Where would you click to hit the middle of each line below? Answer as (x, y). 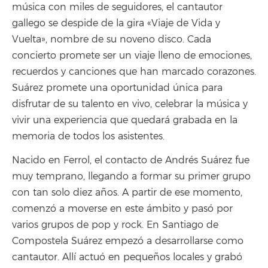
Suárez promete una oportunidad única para (117, 88)
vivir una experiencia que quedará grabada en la (125, 120)
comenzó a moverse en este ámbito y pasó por (122, 209)
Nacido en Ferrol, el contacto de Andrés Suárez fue (131, 160)
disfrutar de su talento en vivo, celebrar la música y (130, 104)
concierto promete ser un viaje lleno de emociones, (132, 55)
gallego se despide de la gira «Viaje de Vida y (116, 23)
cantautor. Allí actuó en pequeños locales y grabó (127, 257)
